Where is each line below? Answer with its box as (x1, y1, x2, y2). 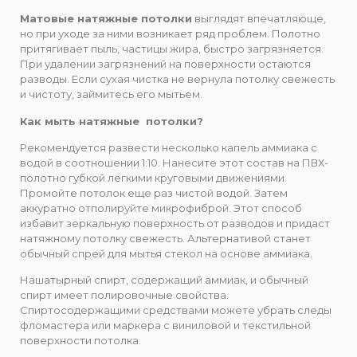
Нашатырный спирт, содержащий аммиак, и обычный (20, 273, 308, 287)
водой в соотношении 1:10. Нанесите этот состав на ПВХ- (20, 155, 328, 169)
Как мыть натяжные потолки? (20, 114, 203, 127)
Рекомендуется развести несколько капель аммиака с (20, 140, 317, 154)
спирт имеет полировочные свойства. (20, 288, 229, 302)
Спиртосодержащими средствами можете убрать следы (20, 304, 331, 317)
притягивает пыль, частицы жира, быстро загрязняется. (20, 42, 324, 56)
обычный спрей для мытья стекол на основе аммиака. (20, 246, 312, 260)
